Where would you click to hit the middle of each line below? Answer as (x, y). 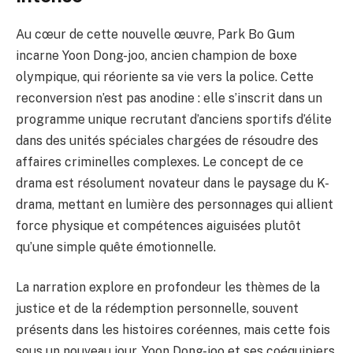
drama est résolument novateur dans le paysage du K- (173, 183)
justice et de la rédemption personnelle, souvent (157, 309)
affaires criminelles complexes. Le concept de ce (160, 162)
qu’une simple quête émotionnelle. (116, 247)
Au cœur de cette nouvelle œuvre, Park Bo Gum (155, 34)
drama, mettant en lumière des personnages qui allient (175, 204)
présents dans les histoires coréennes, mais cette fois (173, 330)
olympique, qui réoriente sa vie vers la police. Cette (165, 76)
